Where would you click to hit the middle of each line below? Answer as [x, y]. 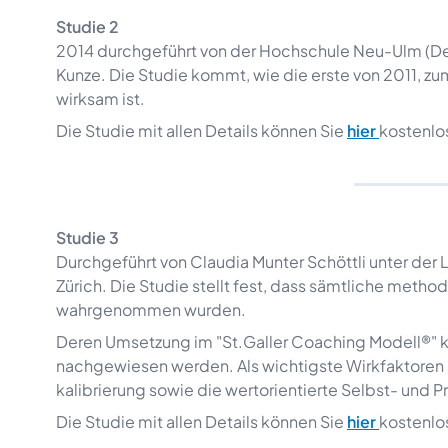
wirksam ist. [100, 98]
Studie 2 [87, 26]
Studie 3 [87, 237]
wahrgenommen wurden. [151, 309]
